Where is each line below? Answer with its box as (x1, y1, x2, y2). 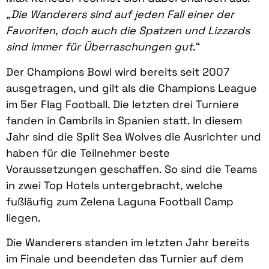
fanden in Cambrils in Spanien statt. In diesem (6, 113, 242, 127)
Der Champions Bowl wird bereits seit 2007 (6, 64, 229, 79)
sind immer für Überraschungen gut (6, 40, 193, 54)
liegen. (6, 210, 41, 225)
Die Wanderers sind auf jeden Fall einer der (11, 7, 234, 22)
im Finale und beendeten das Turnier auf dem (6, 252, 243, 266)
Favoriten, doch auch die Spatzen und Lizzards (6, 23, 250, 38)
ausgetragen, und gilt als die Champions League (6, 80, 257, 95)
